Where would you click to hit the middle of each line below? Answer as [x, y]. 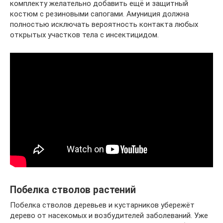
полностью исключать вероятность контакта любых [104, 24]
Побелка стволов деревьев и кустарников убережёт [102, 205]
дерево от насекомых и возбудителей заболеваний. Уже [109, 215]
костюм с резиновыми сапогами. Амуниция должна [100, 14]
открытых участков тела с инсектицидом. [84, 35]
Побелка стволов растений [73, 190]
